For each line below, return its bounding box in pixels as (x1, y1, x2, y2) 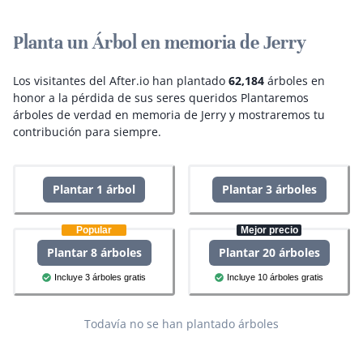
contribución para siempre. (13, 124, 161, 140)
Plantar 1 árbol (53, 181, 135, 198)
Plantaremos (241, 90, 309, 106)
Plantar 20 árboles (218, 245, 320, 261)
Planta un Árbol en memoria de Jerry (13, 32, 306, 54)
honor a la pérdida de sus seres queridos (13, 90, 237, 106)
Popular (76, 224, 112, 237)
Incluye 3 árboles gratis (54, 272, 146, 283)
